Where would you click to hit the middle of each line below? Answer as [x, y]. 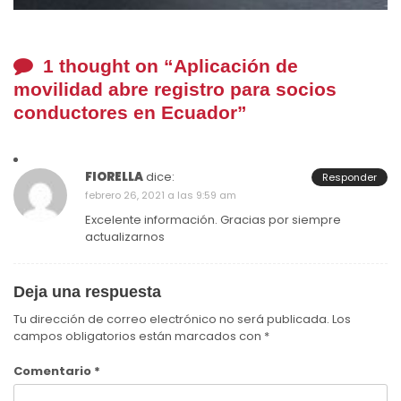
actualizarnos [125, 237]
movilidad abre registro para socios [175, 90]
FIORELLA [114, 177]
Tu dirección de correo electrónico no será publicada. [171, 320]
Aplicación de [236, 66]
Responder [350, 178]
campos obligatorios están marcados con [139, 337]
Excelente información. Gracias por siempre [213, 220]
